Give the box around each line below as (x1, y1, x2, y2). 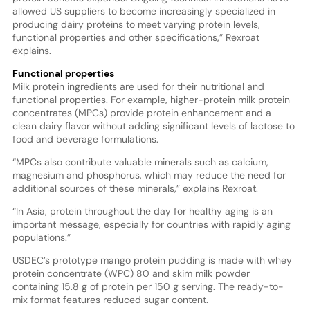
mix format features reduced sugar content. (12, 293, 208, 307)
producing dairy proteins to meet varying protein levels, (12, 18, 260, 31)
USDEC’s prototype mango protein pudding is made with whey (12, 254, 292, 267)
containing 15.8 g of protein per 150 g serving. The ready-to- (12, 280, 284, 293)
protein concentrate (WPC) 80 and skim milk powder (12, 267, 250, 280)
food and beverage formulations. (12, 133, 158, 146)
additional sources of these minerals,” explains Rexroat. (12, 182, 258, 195)
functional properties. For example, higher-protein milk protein (12, 93, 290, 107)
